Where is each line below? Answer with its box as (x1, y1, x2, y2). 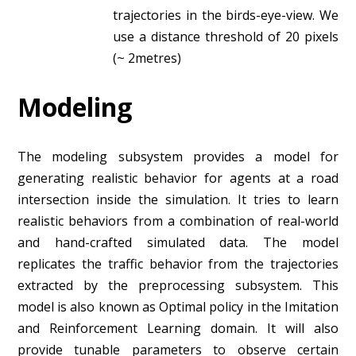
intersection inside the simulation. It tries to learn (17, 190, 339, 208)
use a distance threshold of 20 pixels (112, 27, 339, 45)
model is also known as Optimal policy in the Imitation (17, 297, 339, 315)
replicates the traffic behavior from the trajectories (17, 254, 339, 273)
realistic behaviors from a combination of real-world (17, 211, 339, 230)
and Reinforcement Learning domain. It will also (17, 319, 339, 337)
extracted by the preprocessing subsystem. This (17, 276, 339, 294)
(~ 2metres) (112, 48, 181, 67)
